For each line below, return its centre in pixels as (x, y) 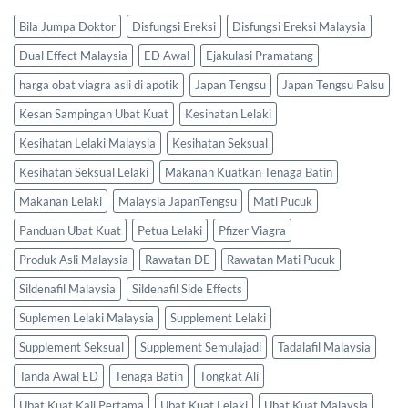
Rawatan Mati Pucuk (281, 259)
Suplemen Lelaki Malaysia (87, 317)
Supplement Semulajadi (201, 347)
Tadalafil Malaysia (324, 347)
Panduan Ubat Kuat (70, 230)
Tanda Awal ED (59, 376)
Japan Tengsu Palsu (333, 84)
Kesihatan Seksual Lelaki (84, 172)
